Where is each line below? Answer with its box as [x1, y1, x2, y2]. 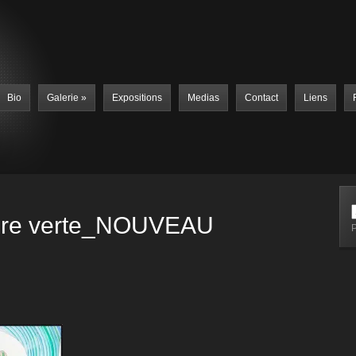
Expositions [112, 92, 162, 103]
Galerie [47, 92, 79, 103]
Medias [188, 92, 219, 103]
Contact [245, 92, 278, 103]
